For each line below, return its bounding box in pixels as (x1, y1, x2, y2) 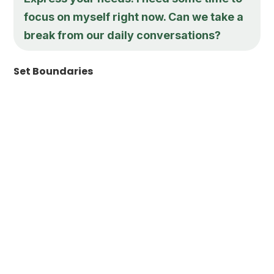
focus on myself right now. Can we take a (24, 10, 244, 23)
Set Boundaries (13, 64, 94, 78)
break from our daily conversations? (24, 28, 221, 42)
